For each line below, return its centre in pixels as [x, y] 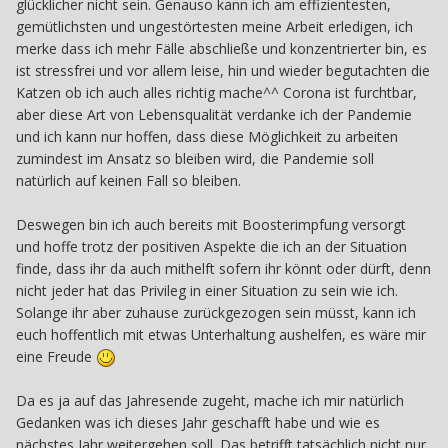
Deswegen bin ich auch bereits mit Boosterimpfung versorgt [211, 224]
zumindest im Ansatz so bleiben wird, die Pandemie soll [195, 158]
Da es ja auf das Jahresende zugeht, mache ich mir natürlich [210, 400]
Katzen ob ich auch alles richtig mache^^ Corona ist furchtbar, [216, 92]
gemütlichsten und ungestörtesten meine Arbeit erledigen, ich [214, 26]
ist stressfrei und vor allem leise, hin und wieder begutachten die [223, 70]
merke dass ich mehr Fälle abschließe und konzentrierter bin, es [221, 48]
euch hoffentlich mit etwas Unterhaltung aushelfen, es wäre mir [221, 334]
